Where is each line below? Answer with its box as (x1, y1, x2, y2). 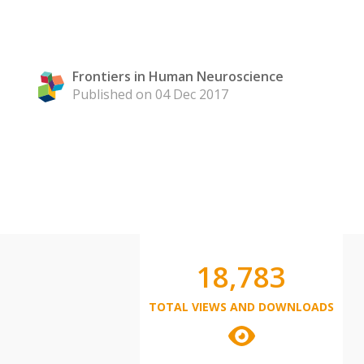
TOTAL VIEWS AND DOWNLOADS (149, 299, 334, 314)
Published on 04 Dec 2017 (72, 85, 228, 103)
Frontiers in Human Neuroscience (72, 67, 284, 85)
